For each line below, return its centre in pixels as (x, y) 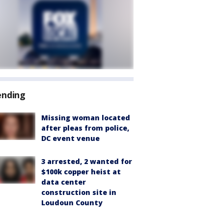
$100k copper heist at (81, 172)
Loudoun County (72, 203)
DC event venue (70, 138)
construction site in (79, 192)
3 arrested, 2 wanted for (87, 161)
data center (64, 182)
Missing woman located (86, 118)
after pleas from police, (85, 128)
